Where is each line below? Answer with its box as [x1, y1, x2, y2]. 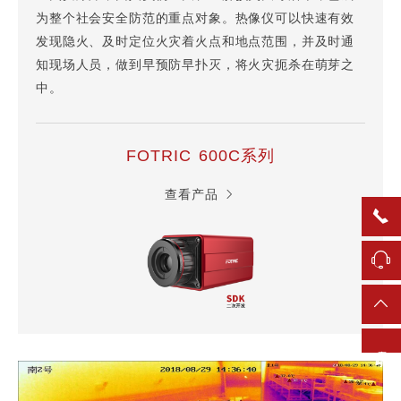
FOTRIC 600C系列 [125, 147, 276, 166]
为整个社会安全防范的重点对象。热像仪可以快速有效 [36, 12, 355, 26]
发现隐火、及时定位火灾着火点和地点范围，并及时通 [36, 35, 355, 49]
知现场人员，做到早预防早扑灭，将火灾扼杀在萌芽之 [36, 58, 355, 73]
